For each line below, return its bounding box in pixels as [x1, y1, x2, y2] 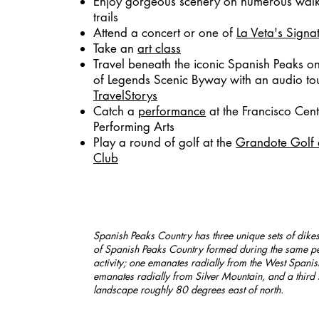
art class [137, 41, 181, 56]
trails [93, 9, 118, 25]
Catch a [93, 103, 138, 119]
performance [138, 103, 206, 119]
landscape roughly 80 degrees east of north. [93, 283, 283, 296]
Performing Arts [93, 119, 174, 135]
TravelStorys [93, 88, 157, 103]
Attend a [93, 25, 142, 41]
